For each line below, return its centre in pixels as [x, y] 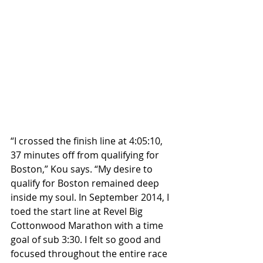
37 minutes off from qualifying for [86, 155]
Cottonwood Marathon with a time [88, 226]
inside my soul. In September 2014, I [91, 198]
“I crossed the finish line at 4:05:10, [88, 141]
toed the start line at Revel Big [78, 212]
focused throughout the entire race [90, 254]
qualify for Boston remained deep [86, 183]
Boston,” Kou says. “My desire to [83, 169]
